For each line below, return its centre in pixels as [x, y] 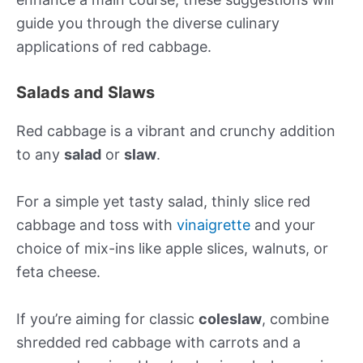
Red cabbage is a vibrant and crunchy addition [176, 131]
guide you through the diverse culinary [148, 23]
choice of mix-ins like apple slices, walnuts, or [172, 249]
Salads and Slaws [85, 93]
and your [283, 225]
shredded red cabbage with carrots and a [158, 342]
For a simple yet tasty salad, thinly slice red [163, 202]
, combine [295, 318]
